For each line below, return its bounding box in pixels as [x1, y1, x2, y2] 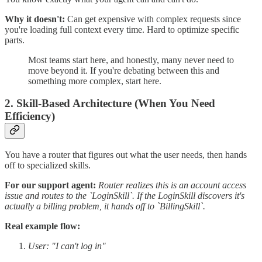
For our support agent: [5, 180, 96, 191]
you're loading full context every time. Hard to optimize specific [5, 24, 239, 35]
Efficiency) [5, 110, 55, 123]
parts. [5, 35, 25, 45]
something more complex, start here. [28, 75, 161, 86]
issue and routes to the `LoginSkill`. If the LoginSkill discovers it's [5, 191, 244, 201]
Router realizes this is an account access [98, 180, 246, 191]
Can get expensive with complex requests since [65, 13, 241, 24]
